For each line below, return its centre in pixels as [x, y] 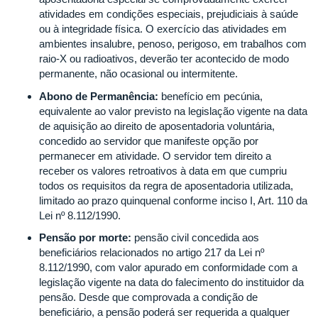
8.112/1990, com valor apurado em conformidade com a [168, 267]
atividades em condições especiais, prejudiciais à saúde [169, 14]
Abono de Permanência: [99, 96]
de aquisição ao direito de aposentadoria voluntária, [157, 126]
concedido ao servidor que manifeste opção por [149, 141]
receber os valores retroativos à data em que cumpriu [163, 170]
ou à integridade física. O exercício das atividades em [163, 29]
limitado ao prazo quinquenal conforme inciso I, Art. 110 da [173, 200]
